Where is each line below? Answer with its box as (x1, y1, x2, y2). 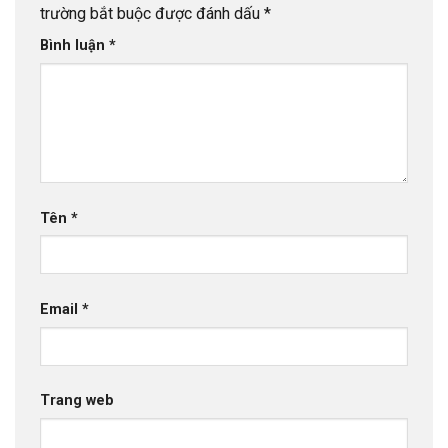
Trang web (40, 392, 114, 410)
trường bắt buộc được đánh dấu (40, 4, 264, 24)
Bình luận (40, 37, 109, 55)
